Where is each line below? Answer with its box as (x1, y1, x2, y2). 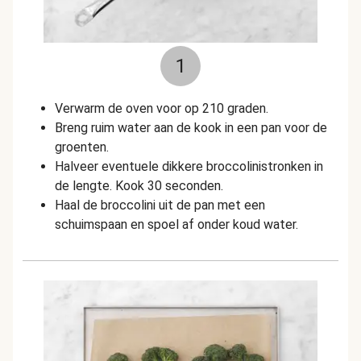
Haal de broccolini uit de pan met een (55, 197, 265, 213)
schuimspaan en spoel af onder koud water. (55, 217, 298, 232)
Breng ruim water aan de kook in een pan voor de (55, 120, 327, 135)
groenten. (55, 139, 112, 155)
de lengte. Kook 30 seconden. (55, 178, 223, 193)
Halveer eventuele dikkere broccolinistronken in (55, 159, 323, 174)
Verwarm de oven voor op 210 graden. (55, 101, 272, 116)
